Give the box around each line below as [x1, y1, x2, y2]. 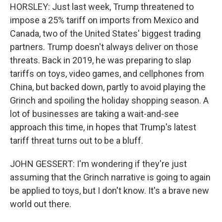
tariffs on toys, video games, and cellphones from [10, 68, 204, 79]
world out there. [10, 199, 71, 209]
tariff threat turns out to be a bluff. [10, 135, 143, 146]
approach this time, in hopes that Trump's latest [10, 122, 196, 132]
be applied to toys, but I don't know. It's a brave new [10, 185, 209, 196]
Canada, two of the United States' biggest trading [10, 28, 201, 39]
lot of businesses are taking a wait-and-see [10, 109, 179, 119]
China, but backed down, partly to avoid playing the [10, 82, 206, 92]
